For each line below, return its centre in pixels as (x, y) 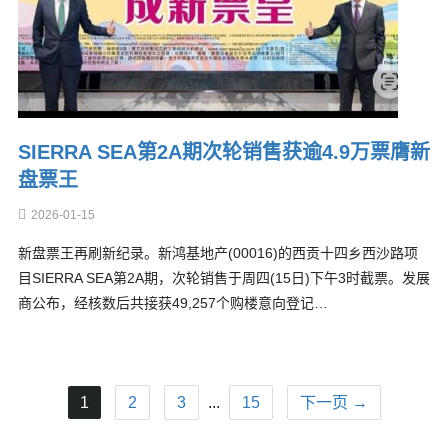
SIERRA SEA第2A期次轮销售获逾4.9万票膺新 (223, 152)
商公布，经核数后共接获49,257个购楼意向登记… (172, 303)
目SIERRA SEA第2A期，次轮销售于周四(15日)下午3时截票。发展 (223, 278)
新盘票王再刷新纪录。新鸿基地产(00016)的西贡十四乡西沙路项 (217, 253)
